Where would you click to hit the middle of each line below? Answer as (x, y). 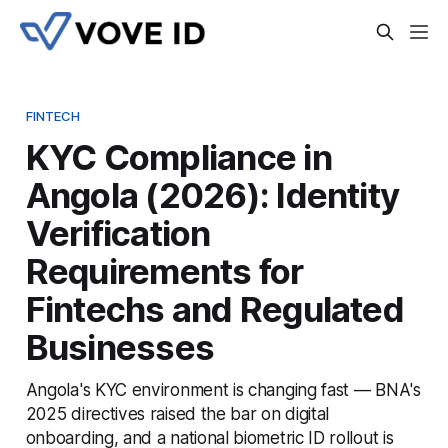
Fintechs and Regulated (214, 308)
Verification (118, 232)
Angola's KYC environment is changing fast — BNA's (223, 389)
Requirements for (164, 270)
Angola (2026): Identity (212, 194)
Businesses (120, 346)
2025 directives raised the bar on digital (177, 413)
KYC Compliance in (178, 156)
